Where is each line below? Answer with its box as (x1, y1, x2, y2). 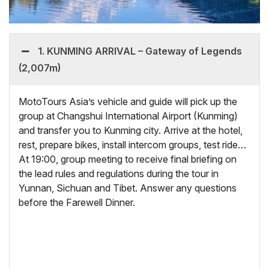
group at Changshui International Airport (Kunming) (19, 110, 238, 122)
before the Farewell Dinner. (19, 196, 135, 209)
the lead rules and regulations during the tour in (19, 168, 219, 180)
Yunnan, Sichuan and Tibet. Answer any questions (19, 182, 237, 195)
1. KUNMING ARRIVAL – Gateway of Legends (38, 45, 243, 58)
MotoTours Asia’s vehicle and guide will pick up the (19, 95, 237, 108)
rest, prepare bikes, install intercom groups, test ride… (19, 139, 246, 151)
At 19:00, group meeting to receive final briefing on (19, 153, 237, 166)
